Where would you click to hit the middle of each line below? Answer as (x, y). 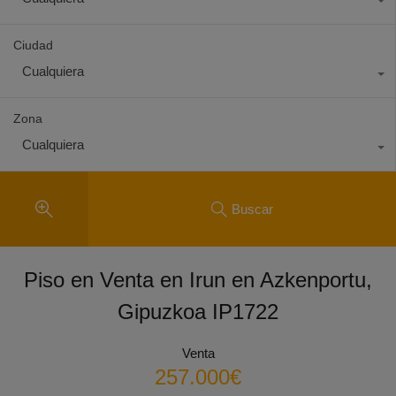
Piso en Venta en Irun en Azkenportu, (198, 280)
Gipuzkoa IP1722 (198, 312)
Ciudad (33, 45)
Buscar (252, 209)
